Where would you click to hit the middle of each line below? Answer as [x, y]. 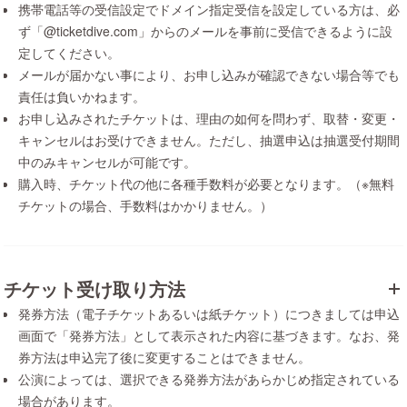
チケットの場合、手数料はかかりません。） [145, 205]
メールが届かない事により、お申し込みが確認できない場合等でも [209, 74]
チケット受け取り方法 [94, 288]
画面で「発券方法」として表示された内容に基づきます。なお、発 [209, 335]
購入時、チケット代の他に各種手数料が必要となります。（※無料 [206, 184]
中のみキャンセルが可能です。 [107, 162]
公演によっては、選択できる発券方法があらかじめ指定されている [209, 379]
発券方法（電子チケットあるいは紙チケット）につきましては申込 [209, 313]
